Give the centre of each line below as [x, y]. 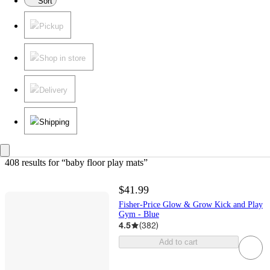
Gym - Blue [139, 215]
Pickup [51, 27]
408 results [25, 163]
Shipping [54, 122]
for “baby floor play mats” [97, 163]
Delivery [53, 90]
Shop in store [62, 58]
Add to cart [179, 242]
